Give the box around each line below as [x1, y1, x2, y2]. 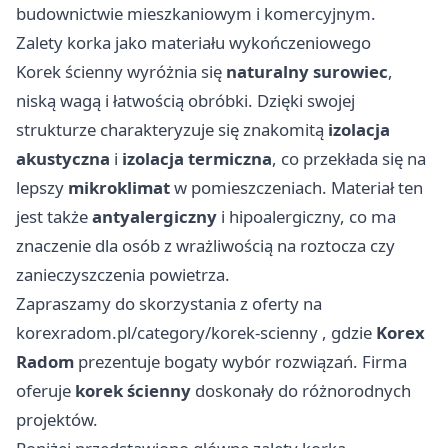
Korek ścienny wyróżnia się [16, 60, 226, 84]
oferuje [16, 379, 75, 403]
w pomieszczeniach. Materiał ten [170, 176, 423, 200]
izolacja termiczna [122, 147, 272, 171]
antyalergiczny [92, 205, 217, 229]
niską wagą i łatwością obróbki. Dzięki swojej [16, 89, 355, 113]
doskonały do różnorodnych [191, 379, 411, 403]
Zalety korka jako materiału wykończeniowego [16, 31, 371, 55]
